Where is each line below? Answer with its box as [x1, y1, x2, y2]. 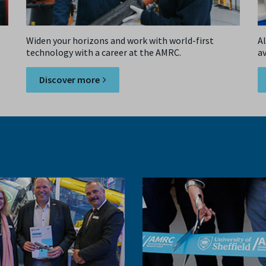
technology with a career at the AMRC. [26, 46, 181, 58]
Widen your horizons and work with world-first [26, 34, 214, 46]
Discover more [39, 73, 100, 85]
